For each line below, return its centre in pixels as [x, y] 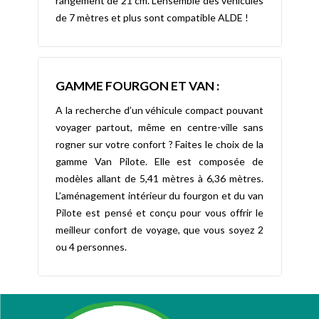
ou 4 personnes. [91, 247]
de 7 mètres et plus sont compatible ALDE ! [152, 17]
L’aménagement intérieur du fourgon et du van [159, 196]
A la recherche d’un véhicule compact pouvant [159, 110]
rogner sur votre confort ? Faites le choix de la [159, 145]
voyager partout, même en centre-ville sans [159, 127]
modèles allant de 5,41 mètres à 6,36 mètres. [159, 179]
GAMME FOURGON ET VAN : [137, 85]
